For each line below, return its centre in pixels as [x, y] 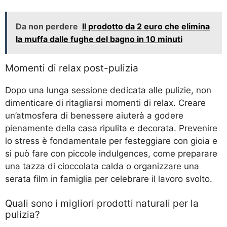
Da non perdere [47, 26]
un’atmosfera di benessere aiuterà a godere [94, 115]
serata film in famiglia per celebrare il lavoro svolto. [109, 179]
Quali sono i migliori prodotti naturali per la [102, 204]
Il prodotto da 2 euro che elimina [146, 26]
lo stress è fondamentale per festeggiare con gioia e [111, 141]
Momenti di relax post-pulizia [72, 68]
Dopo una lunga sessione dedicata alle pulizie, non [108, 90]
